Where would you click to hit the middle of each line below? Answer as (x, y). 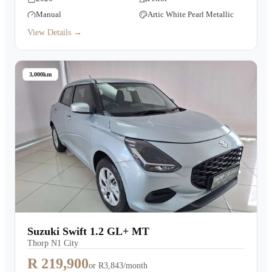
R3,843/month (123, 266)
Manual (49, 14)
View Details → (55, 32)
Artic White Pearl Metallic (191, 14)
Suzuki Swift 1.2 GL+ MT (88, 231)
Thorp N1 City (53, 243)
